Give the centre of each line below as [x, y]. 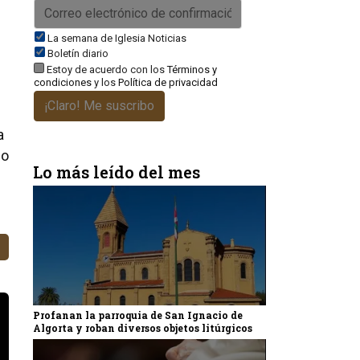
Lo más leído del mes [117, 172]
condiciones [63, 82]
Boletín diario [78, 53]
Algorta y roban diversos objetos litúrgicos [143, 328]
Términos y [192, 70]
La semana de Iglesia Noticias [117, 38]
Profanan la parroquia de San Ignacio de [138, 315]
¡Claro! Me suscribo [99, 106]
